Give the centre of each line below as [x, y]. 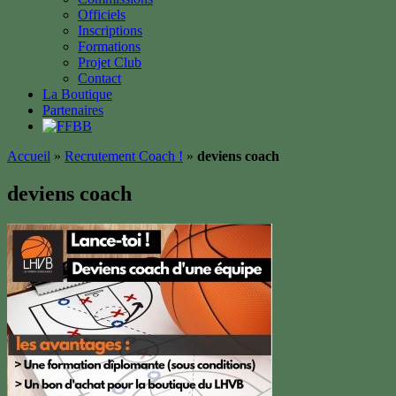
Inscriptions [110, 30]
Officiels [102, 15]
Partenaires [73, 110]
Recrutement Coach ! [124, 156]
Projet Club [110, 62]
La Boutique [77, 94]
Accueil [29, 156]
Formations [109, 46]
